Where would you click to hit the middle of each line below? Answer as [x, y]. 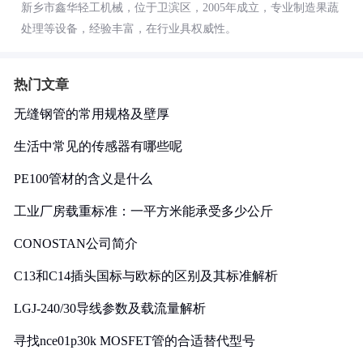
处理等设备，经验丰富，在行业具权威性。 [129, 29]
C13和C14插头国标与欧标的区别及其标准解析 [146, 276]
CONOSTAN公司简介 [76, 243]
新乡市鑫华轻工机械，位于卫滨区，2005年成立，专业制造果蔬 [180, 8]
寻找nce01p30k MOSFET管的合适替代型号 [135, 341]
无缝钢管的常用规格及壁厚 [92, 114]
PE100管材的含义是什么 [83, 179]
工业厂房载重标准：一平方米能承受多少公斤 [143, 211]
